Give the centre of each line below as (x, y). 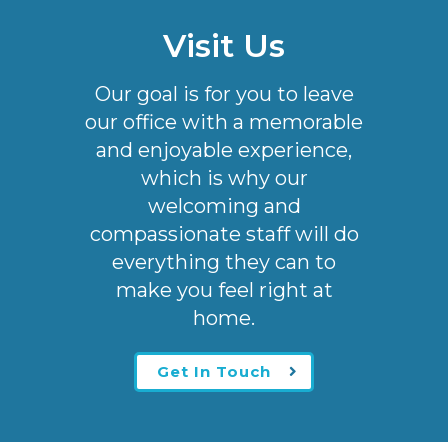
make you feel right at (224, 289)
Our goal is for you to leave (224, 93)
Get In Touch (214, 371)
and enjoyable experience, (224, 149)
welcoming (205, 205)
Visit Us (224, 45)
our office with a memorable (224, 121)
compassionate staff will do (224, 233)
